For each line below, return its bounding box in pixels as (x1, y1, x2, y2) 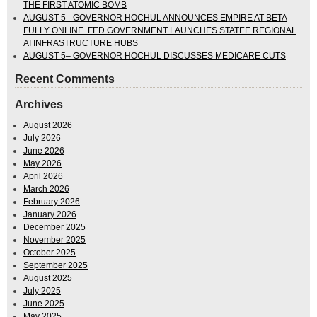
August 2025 (23, 273, 72, 284)
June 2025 (23, 299, 64, 309)
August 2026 (23, 120, 72, 131)
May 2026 (23, 158, 62, 169)
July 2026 (23, 133, 61, 144)
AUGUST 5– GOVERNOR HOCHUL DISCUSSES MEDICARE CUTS (23, 51, 286, 62)
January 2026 (23, 209, 76, 220)
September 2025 (23, 260, 88, 271)
